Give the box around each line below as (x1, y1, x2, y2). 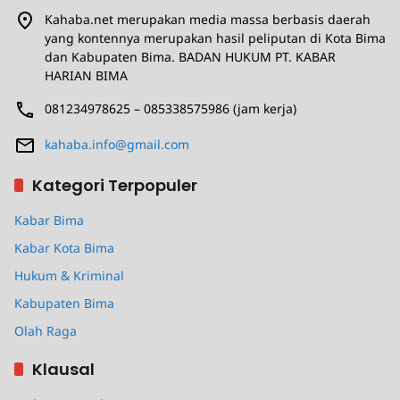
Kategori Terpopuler (32, 173, 197, 196)
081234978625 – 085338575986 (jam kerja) (45, 99, 296, 117)
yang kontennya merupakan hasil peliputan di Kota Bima (45, 29, 386, 46)
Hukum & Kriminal (14, 266, 124, 284)
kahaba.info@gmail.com (45, 135, 189, 153)
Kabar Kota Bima (14, 238, 114, 256)
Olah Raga (14, 321, 77, 339)
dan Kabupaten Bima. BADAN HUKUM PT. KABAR (45, 47, 336, 65)
